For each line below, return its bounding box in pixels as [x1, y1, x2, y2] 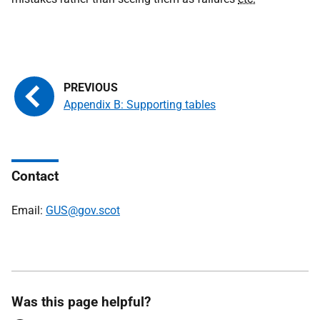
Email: [11, 204, 46, 217]
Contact [11, 168, 59, 184]
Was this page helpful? [11, 294, 151, 310]
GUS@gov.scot [46, 204, 120, 217]
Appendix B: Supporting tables [64, 98, 216, 111]
